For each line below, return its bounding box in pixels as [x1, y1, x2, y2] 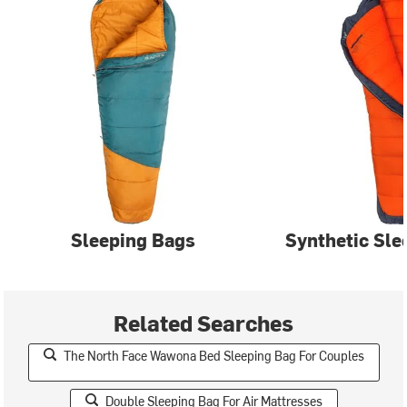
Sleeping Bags [71, 227, 196, 252]
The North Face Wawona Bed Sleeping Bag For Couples [63, 347, 364, 364]
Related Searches [114, 308, 293, 337]
